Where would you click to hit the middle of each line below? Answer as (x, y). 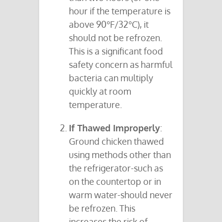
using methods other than (120, 155)
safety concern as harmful (121, 65)
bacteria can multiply (111, 78)
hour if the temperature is (120, 11)
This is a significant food (116, 51)
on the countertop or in (115, 182)
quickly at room (100, 91)
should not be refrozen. (115, 38)
